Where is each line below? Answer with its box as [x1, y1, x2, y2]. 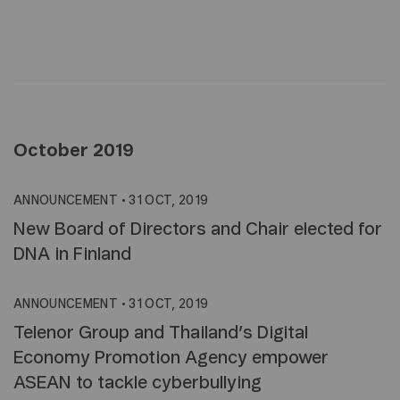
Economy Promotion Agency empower [13, 349, 329, 367]
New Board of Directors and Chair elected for [13, 221, 382, 238]
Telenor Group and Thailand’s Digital [13, 324, 308, 342]
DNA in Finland [13, 246, 131, 263]
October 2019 [13, 142, 134, 160]
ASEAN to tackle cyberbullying [13, 374, 262, 392]
